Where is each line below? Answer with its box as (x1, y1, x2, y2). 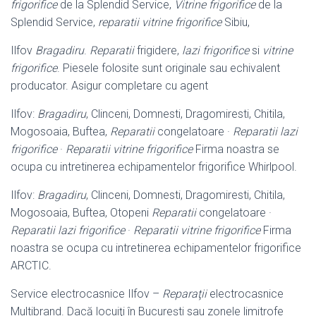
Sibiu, (221, 15, 250, 29)
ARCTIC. (11, 258, 51, 272)
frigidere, (134, 43, 182, 57)
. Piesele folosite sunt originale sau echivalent (57, 61, 280, 75)
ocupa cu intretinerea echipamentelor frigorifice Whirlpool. (11, 159, 297, 174)
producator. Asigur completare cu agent (11, 78, 208, 92)
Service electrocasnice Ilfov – (11, 286, 162, 300)
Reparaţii (162, 286, 207, 300)
